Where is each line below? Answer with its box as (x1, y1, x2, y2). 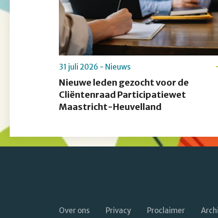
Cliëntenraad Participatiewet (59, 89, 186, 101)
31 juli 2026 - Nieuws (59, 62, 130, 72)
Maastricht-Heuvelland (59, 101, 162, 113)
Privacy (106, 206, 131, 216)
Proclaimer (147, 206, 185, 216)
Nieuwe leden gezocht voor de (59, 77, 189, 89)
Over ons (59, 206, 90, 216)
